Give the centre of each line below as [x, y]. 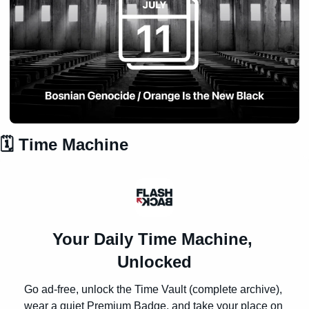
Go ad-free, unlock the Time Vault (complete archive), [153, 289]
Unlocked [154, 261]
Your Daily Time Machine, [152, 239]
